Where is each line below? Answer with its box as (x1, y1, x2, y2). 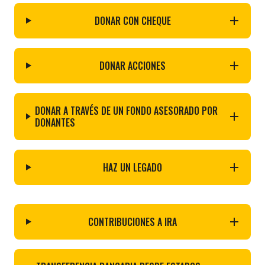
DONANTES (35, 115, 76, 130)
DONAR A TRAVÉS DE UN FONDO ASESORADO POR (35, 103, 218, 118)
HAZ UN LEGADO (103, 160, 163, 174)
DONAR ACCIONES (99, 58, 166, 73)
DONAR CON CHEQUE (94, 13, 171, 28)
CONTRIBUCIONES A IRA (88, 214, 177, 229)
